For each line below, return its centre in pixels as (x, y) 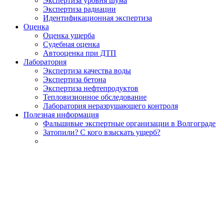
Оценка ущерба (69, 35)
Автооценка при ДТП (80, 53)
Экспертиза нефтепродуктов (91, 88)
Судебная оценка (71, 44)
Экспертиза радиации (79, 9)
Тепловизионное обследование (95, 97)
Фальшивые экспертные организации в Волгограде (129, 123)
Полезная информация (61, 114)
